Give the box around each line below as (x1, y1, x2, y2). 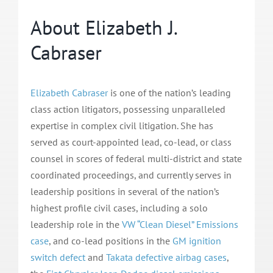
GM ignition (172, 235, 221, 247)
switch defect (30, 251, 85, 264)
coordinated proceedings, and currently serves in (30, 169, 232, 182)
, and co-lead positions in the (48, 235, 172, 247)
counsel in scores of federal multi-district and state (30, 152, 242, 165)
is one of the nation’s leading (107, 87, 231, 99)
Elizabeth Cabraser (30, 87, 108, 99)
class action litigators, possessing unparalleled (30, 103, 225, 116)
